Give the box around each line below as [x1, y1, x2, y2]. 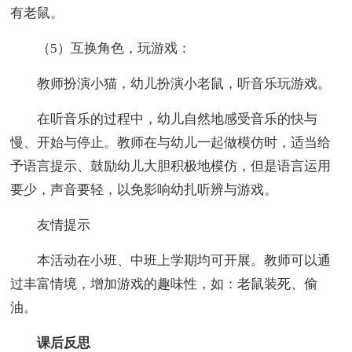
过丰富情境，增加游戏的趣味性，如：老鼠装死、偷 [10, 276, 318, 291]
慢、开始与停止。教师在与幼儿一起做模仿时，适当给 [10, 134, 332, 150]
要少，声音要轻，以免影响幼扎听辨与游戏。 [10, 181, 278, 197]
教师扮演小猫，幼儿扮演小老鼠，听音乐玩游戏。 [10, 75, 332, 91]
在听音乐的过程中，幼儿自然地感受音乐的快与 [10, 111, 318, 126]
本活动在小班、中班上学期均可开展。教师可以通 [10, 252, 332, 268]
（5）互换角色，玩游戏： [10, 40, 192, 56]
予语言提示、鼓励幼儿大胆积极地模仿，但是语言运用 [10, 158, 332, 174]
